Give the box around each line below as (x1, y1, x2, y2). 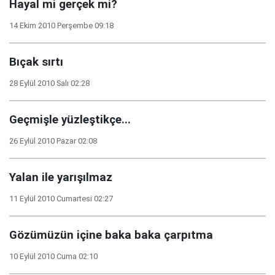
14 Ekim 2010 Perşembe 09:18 (9, 21, 114, 30)
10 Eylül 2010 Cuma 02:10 (9, 252, 98, 261)
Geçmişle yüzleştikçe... (9, 113, 131, 126)
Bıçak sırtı (9, 55, 63, 69)
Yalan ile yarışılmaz (9, 171, 112, 184)
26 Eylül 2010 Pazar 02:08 (9, 136, 97, 145)
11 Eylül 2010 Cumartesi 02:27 (9, 194, 113, 203)
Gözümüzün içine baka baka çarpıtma (9, 228, 213, 242)
